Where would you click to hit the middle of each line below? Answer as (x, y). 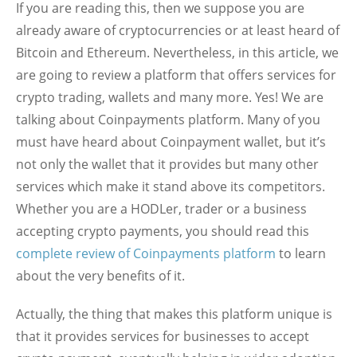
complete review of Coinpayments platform (146, 253)
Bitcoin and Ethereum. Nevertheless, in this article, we (177, 53)
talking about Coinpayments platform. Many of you (168, 120)
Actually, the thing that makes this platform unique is (174, 314)
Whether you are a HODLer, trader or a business (161, 209)
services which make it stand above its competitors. (171, 186)
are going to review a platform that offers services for (176, 75)
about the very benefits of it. (100, 276)
